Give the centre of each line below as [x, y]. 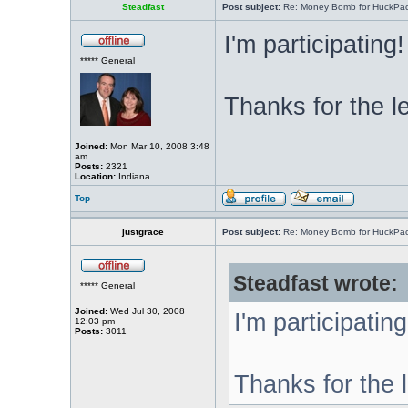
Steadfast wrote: [315, 283]
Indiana [133, 176]
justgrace [143, 232]
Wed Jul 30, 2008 [146, 311]
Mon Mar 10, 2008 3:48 [158, 146]
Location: [95, 176]
